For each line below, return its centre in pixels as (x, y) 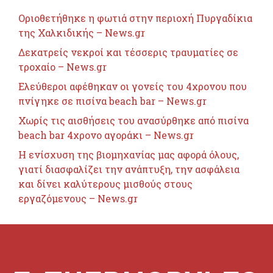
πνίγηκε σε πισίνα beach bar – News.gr (112, 101)
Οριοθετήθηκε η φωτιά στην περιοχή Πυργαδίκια (135, 18)
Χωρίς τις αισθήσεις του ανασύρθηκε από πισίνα (133, 120)
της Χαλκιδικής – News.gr (82, 33)
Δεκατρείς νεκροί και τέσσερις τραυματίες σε (128, 52)
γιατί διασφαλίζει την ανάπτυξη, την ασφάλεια (129, 169)
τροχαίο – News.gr (62, 67)
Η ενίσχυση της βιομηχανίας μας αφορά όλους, (129, 154)
